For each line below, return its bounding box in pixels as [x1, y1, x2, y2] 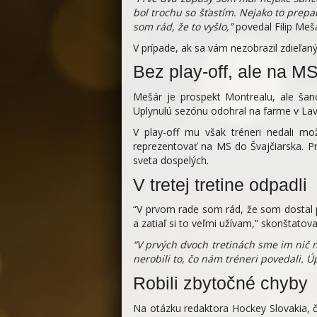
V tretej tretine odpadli [133, 175, 307, 195]
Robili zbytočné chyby [133, 274, 308, 294]
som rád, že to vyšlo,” [133, 19, 233, 33]
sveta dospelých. [133, 154, 209, 168]
